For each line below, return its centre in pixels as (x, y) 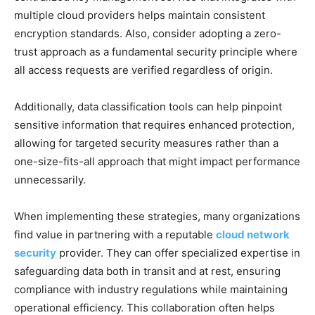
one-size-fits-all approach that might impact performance (157, 161)
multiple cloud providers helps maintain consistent (140, 15)
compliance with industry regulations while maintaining (151, 289)
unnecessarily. (50, 179)
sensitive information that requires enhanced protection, (154, 124)
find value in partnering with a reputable (115, 234)
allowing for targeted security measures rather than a (146, 143)
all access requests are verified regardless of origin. (143, 70)
